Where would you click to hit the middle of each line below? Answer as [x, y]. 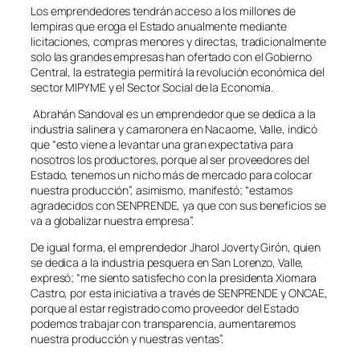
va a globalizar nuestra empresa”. [112, 220]
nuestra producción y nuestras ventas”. [127, 338]
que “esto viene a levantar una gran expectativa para [162, 144]
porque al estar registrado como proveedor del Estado [165, 308]
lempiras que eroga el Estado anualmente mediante [159, 26]
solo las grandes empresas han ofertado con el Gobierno [171, 56]
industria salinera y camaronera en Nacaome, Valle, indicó [174, 129]
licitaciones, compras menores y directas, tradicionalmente [179, 41]
